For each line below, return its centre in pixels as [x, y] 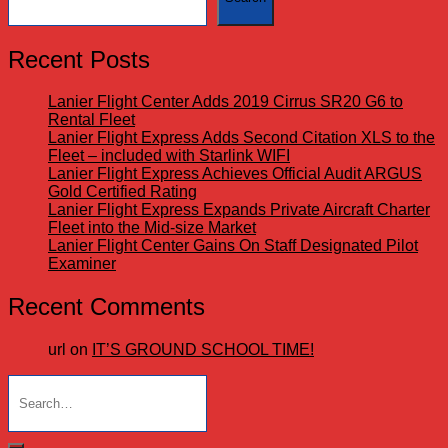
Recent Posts [79, 59]
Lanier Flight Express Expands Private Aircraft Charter [239, 210]
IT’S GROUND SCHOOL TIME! [203, 350]
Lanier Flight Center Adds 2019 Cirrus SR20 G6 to [225, 102]
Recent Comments [106, 307]
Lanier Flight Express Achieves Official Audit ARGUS [235, 174]
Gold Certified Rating [122, 192]
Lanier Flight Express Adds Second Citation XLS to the [241, 138]
